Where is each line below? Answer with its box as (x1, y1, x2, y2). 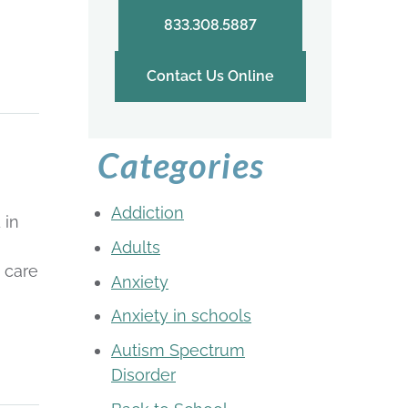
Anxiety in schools (111, 306, 251, 326)
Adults (111, 237, 160, 257)
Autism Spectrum (111, 341, 245, 361)
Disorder (111, 365, 176, 385)
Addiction (111, 203, 184, 223)
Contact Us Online (146, 66, 274, 85)
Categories (97, 143, 265, 186)
